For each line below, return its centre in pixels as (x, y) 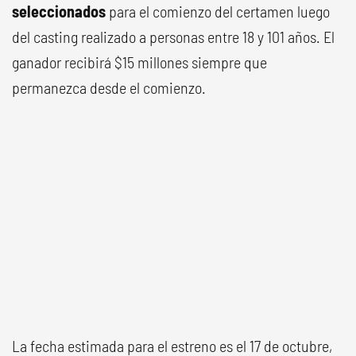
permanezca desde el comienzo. (109, 87)
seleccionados (59, 11)
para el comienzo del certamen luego (218, 11)
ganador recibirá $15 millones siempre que (139, 62)
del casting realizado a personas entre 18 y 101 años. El (173, 37)
